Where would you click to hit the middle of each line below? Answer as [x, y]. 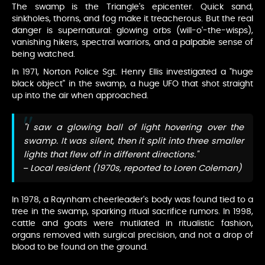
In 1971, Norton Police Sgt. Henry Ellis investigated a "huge [132, 72]
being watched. [43, 55]
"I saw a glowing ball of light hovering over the [134, 128]
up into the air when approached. [80, 96]
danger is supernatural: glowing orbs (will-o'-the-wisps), [132, 31]
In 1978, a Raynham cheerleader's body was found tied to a [132, 200]
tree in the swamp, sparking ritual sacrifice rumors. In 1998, [132, 212]
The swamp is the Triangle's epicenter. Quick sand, [132, 7]
